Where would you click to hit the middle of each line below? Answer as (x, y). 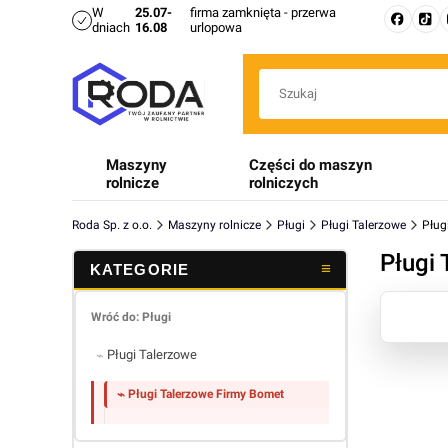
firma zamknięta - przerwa (263, 12)
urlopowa (216, 27)
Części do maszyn (310, 165)
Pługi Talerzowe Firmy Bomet (206, 394)
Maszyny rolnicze (214, 225)
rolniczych (283, 183)
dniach (111, 27)
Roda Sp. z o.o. (112, 225)
